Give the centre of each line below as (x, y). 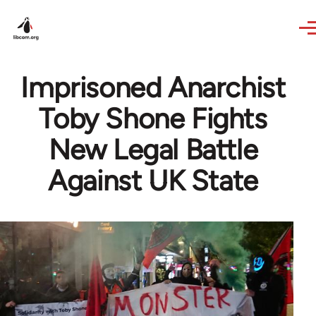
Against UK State (153, 181)
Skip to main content (67, 10)
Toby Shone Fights (153, 119)
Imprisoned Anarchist (153, 87)
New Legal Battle (153, 150)
